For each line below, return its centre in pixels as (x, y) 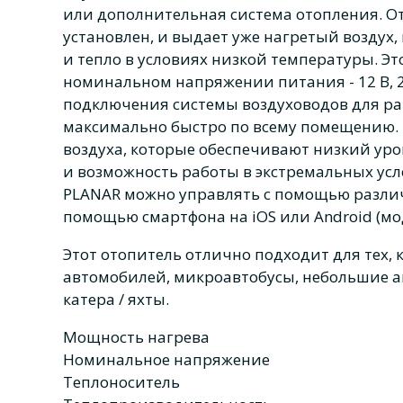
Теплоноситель (121, 382)
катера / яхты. (120, 300)
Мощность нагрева (136, 337)
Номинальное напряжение (166, 360)
